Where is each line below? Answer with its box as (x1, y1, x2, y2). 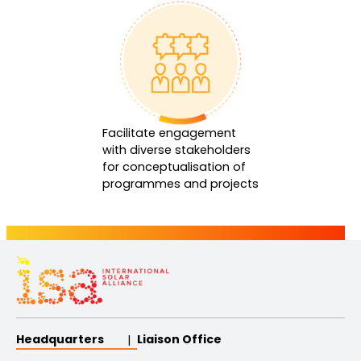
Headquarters (16, 331, 104, 348)
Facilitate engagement (102, 124, 236, 141)
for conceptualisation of (102, 158, 246, 175)
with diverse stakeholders (102, 141, 251, 158)
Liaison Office (137, 331, 222, 348)
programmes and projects (102, 175, 259, 192)
